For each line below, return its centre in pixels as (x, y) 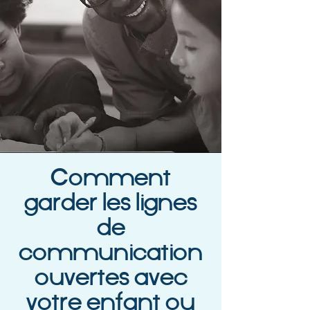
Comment (111, 179)
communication (111, 254)
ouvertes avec (111, 279)
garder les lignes (111, 204)
